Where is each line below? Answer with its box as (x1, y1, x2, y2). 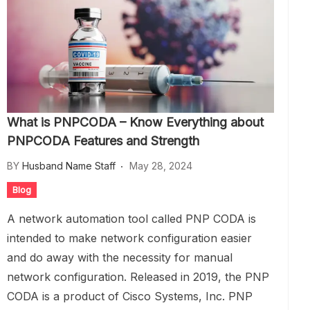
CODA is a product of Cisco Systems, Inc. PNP (7, 289, 253, 303)
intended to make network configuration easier (7, 231, 252, 245)
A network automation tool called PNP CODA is (7, 212, 256, 226)
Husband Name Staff (22, 160, 116, 172)
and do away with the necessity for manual (7, 250, 232, 264)
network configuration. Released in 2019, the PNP (7, 270, 269, 284)
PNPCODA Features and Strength (7, 134, 199, 148)
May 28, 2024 (129, 160, 192, 172)
